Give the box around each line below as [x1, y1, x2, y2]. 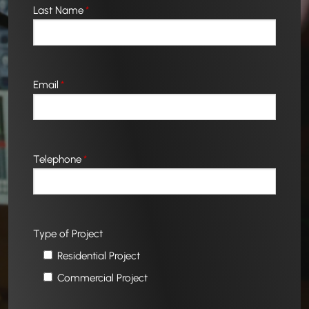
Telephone [33, 153, 81, 166]
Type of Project [33, 228, 103, 240]
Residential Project [57, 250, 141, 262]
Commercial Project [57, 272, 148, 284]
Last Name [33, 4, 83, 17]
